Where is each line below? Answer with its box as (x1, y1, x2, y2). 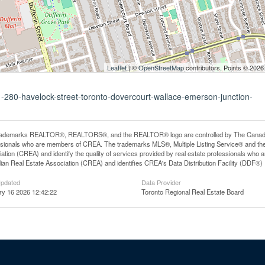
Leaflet (107, 63, 127, 72)
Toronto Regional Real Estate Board (141, 187, 244, 196)
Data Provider (141, 177, 181, 187)
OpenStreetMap (138, 63, 184, 72)
